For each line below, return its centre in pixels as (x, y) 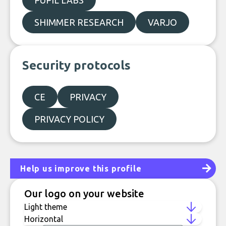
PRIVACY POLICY (69, 119)
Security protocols (76, 65)
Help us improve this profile (81, 168)
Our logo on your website (84, 193)
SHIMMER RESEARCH (79, 22)
